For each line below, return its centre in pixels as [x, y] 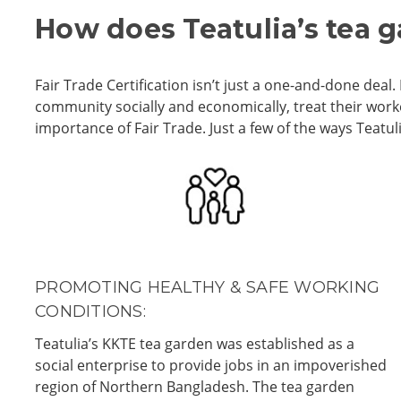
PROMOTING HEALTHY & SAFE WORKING [207, 287]
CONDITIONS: [90, 311]
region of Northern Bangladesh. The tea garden [195, 386]
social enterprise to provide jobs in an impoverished [211, 365]
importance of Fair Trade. [122, 128]
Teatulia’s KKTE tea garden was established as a [195, 343]
